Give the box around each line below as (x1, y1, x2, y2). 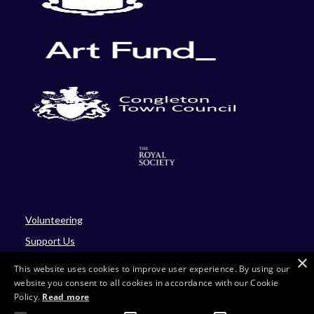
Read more (42, 291, 90, 303)
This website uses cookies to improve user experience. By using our (14, 263, 290, 275)
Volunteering (25, 214, 83, 226)
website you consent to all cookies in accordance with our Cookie (14, 277, 279, 289)
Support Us (25, 235, 75, 247)
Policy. (14, 291, 43, 303)
